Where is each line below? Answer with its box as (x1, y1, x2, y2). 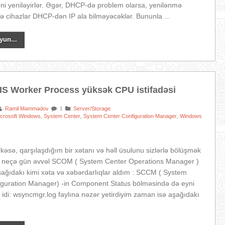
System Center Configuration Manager (83, 113, 177, 119)
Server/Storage (73, 105, 111, 111)
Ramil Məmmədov (5, 105, 49, 111)
